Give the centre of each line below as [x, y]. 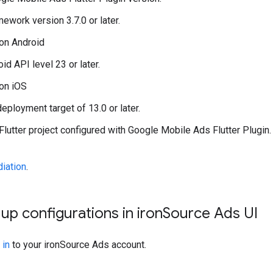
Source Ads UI [210, 214]
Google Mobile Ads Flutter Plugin [199, 130]
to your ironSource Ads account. [78, 245]
